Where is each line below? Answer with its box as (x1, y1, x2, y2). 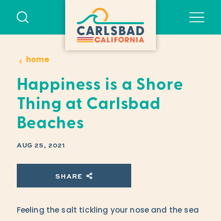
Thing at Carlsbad (16, 96, 161, 113)
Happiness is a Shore (16, 77, 184, 94)
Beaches (16, 115, 84, 132)
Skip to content (12, 13, 73, 21)
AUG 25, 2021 (16, 140, 65, 149)
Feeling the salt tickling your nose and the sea (16, 207, 199, 215)
